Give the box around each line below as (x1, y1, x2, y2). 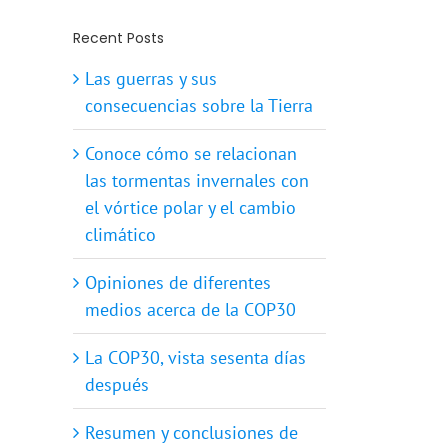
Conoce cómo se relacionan (85, 142, 297, 166)
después (85, 373, 149, 397)
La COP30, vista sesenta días (85, 346, 306, 370)
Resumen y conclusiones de (85, 421, 298, 445)
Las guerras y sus (85, 67, 217, 91)
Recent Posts (73, 27, 164, 48)
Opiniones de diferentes (85, 271, 271, 295)
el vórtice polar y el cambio (85, 196, 296, 220)
